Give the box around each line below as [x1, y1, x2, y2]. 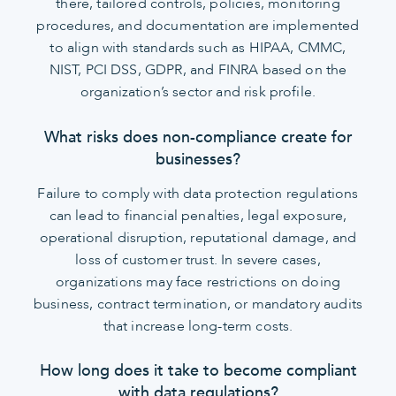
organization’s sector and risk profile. [80, 82, 316, 103]
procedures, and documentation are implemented [36, 16, 360, 36]
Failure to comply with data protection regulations [37, 183, 359, 203]
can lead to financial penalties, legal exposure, [49, 205, 347, 225]
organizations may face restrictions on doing [55, 271, 341, 292]
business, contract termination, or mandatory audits [33, 293, 363, 314]
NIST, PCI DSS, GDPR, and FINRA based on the [49, 60, 347, 80]
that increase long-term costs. [103, 316, 293, 336]
